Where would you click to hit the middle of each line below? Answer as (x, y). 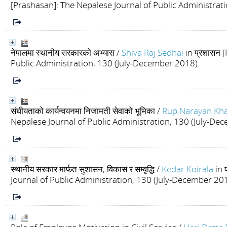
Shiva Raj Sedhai (153, 52)
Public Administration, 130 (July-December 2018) (104, 63)
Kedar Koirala (187, 169)
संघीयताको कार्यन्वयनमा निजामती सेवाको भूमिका (83, 111)
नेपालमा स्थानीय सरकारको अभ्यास (63, 52)
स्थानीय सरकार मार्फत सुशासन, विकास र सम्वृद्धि (83, 169)
